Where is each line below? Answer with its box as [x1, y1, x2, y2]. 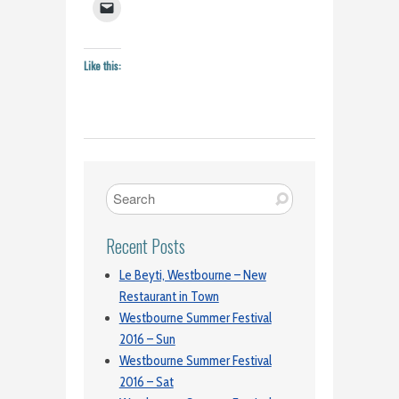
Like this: [84, 57, 121, 73]
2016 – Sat [118, 374, 174, 391]
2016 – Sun [118, 331, 175, 348]
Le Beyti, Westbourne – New [118, 267, 266, 284]
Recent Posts [105, 232, 185, 259]
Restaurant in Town [118, 289, 219, 305]
